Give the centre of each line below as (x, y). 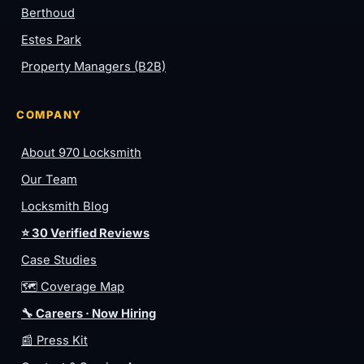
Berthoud (48, 13)
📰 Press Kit (54, 340)
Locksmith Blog (65, 206)
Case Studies (59, 260)
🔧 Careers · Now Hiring (89, 313)
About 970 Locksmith (81, 152)
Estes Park (51, 39)
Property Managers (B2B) (93, 66)
